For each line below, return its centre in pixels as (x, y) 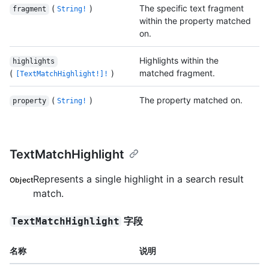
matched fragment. (177, 73)
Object (22, 180)
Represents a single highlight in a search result (139, 179)
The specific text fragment (192, 8)
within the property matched (195, 21)
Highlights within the (179, 61)
